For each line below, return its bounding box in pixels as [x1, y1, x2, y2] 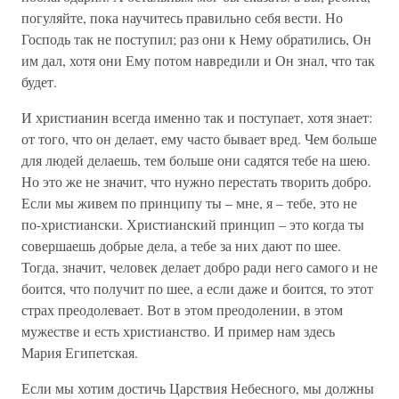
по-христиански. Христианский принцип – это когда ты [21, 215, 364, 233]
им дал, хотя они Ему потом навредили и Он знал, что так [21, 51, 375, 69]
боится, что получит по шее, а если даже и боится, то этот [21, 279, 373, 297]
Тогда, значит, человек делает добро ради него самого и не [21, 257, 378, 276]
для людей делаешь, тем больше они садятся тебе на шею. [21, 151, 370, 169]
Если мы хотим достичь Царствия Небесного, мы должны [21, 379, 374, 397]
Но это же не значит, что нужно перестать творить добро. [21, 172, 371, 191]
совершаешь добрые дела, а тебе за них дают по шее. [21, 236, 341, 255]
